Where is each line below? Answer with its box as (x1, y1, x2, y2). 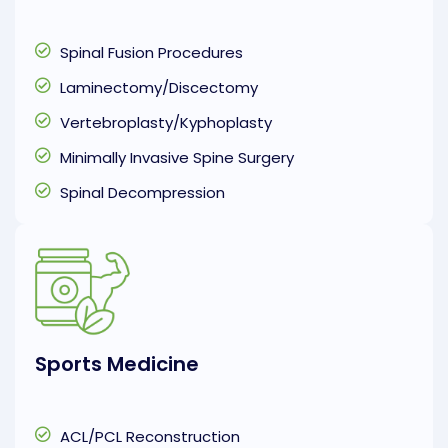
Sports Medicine (35, 349, 199, 378)
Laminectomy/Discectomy (60, 77, 258, 99)
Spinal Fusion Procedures (60, 42, 243, 64)
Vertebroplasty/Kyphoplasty (60, 112, 272, 134)
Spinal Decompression (60, 182, 225, 204)
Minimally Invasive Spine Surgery (60, 147, 294, 169)
